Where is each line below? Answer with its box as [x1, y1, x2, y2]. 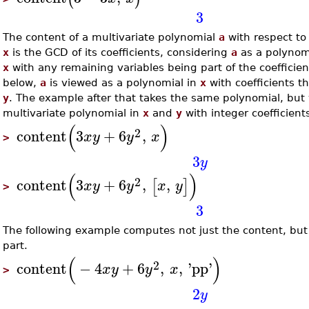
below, [3, 77, 41, 88]
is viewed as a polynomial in [46, 77, 201, 88]
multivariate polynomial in [3, 107, 143, 119]
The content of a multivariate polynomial [3, 31, 219, 43]
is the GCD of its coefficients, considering [9, 46, 232, 58]
